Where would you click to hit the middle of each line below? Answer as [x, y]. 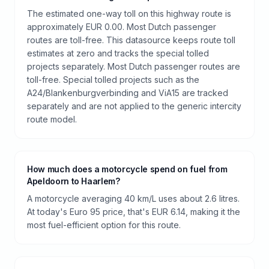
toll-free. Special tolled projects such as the [113, 79]
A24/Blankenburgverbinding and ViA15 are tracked [128, 92]
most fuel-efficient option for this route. [104, 225]
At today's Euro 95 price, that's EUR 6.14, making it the [134, 211]
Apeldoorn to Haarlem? [74, 181]
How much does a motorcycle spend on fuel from [127, 169]
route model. [52, 119]
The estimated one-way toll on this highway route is [129, 13]
